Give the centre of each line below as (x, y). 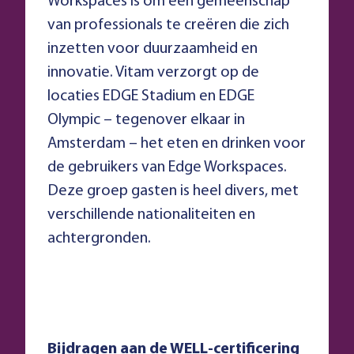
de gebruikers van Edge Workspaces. (167, 168)
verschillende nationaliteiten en (151, 215)
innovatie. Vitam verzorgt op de (153, 73)
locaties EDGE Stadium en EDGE (151, 97)
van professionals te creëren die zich (168, 26)
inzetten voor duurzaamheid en (153, 49)
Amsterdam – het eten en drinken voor (177, 144)
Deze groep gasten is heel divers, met (173, 192)
